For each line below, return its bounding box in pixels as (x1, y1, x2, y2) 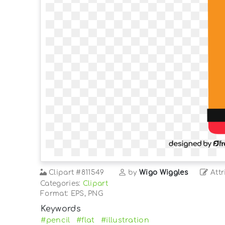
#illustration (100, 215, 150, 224)
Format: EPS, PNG (40, 189, 103, 197)
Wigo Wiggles (139, 168, 188, 176)
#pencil (41, 215, 70, 224)
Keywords (41, 204, 81, 213)
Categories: (40, 179, 83, 187)
